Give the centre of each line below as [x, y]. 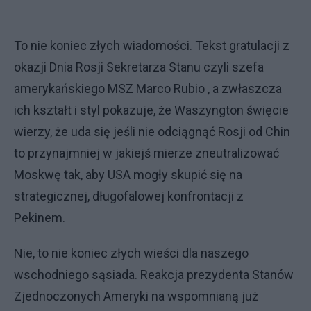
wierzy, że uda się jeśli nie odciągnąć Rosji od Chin [152, 131]
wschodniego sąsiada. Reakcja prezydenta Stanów [154, 274]
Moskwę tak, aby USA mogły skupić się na [128, 174]
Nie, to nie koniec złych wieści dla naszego [131, 253]
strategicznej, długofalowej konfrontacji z [129, 196]
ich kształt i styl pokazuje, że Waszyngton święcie [151, 110]
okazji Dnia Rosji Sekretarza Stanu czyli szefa [139, 67]
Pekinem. [40, 217]
